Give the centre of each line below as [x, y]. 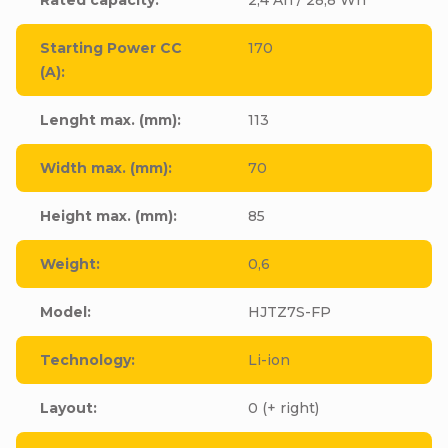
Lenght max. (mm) [108, 119]
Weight [68, 263]
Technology [85, 359]
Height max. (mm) [106, 215]
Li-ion [269, 359]
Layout [66, 407]
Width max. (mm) [104, 167]
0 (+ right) [283, 407]
